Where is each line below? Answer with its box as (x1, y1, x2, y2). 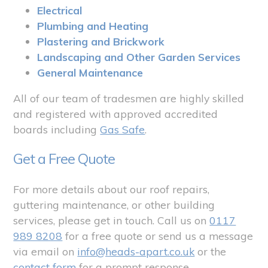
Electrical (37, 3, 83, 17)
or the (194, 244, 227, 258)
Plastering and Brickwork (37, 34, 165, 48)
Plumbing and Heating (37, 19, 149, 32)
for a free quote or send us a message (62, 229, 254, 242)
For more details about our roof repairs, (13, 182, 210, 196)
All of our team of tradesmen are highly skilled (13, 92, 245, 105)
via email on (13, 244, 78, 258)
